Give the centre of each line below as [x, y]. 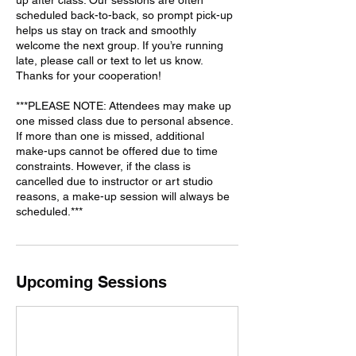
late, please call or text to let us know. [109, 60]
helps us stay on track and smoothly [106, 30]
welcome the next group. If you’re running [120, 45]
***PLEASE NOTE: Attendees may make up [124, 105]
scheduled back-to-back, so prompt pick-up [124, 15]
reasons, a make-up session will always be [123, 196]
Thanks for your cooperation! [89, 75]
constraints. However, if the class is [103, 166]
